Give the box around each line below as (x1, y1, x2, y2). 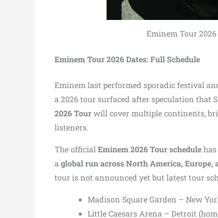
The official (54, 144, 98, 154)
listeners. (54, 122, 89, 132)
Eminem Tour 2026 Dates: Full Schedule (54, 54, 200, 64)
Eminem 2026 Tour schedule (98, 144, 201, 154)
